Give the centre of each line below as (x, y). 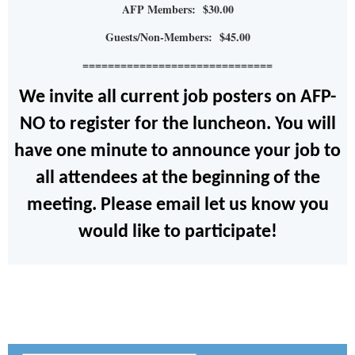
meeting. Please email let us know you (177, 205)
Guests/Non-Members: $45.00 (177, 36)
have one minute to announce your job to (177, 151)
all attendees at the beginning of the (177, 178)
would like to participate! (177, 232)
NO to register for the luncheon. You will (177, 124)
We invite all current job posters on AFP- (177, 97)
